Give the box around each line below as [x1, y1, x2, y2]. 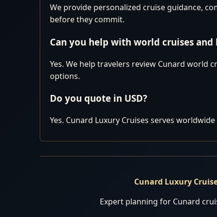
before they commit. [50, 14, 124, 25]
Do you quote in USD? [50, 92, 147, 105]
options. [50, 70, 80, 81]
